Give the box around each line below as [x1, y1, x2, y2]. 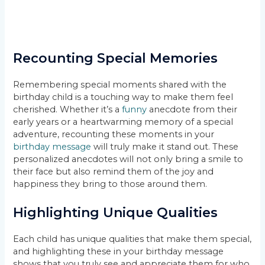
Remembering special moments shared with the [13, 79, 227, 91]
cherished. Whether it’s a [13, 104, 122, 115]
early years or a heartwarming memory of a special [13, 117, 234, 128]
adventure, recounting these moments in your [13, 129, 215, 140]
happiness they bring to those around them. [13, 179, 208, 190]
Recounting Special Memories [13, 50, 218, 67]
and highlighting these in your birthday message [13, 245, 224, 257]
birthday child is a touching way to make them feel [13, 92, 234, 103]
